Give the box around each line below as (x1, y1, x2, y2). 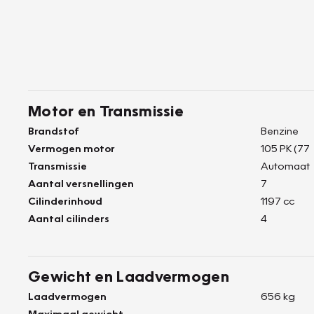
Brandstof (28, 124, 79, 137)
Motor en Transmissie (28, 101, 184, 120)
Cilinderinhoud (28, 194, 102, 207)
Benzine (261, 124, 299, 137)
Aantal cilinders (28, 212, 109, 224)
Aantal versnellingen (28, 177, 134, 189)
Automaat (261, 159, 310, 172)
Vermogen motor (28, 142, 115, 154)
